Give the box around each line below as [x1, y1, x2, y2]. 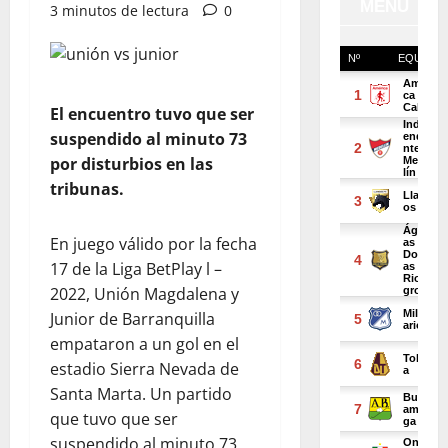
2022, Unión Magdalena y [50, 283, 239, 305]
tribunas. [50, 178, 124, 200]
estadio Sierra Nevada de [50, 358, 239, 380]
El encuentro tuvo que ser [50, 103, 254, 125]
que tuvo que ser [50, 408, 178, 430]
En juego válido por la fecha [50, 233, 257, 255]
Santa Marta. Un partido [50, 383, 232, 405]
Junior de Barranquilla [50, 308, 215, 330]
